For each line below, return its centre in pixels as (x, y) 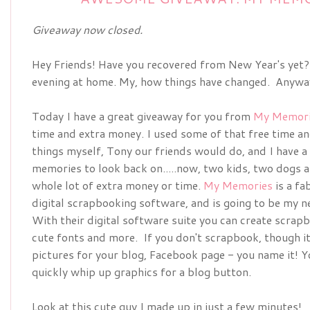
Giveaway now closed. (87, 29)
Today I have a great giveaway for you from (143, 116)
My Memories (238, 185)
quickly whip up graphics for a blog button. (142, 272)
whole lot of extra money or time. (118, 185)
